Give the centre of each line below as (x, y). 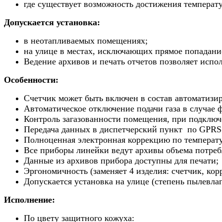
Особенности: (31, 80)
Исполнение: (29, 200)
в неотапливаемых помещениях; (86, 41)
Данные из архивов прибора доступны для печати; (121, 161)
